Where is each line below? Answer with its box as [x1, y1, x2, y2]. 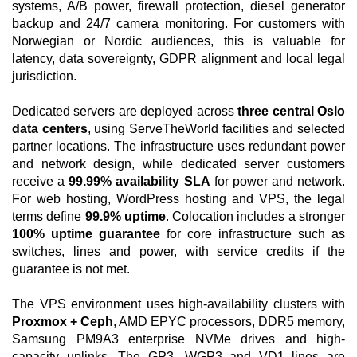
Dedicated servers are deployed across [12, 104, 238, 118]
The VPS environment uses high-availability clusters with [12, 297, 345, 311]
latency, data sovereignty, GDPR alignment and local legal [12, 52, 345, 65]
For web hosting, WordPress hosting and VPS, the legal [12, 192, 345, 206]
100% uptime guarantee [12, 227, 160, 241]
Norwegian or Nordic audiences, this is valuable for [12, 34, 345, 48]
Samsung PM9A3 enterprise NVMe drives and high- [12, 332, 345, 346]
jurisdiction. [12, 69, 76, 83]
